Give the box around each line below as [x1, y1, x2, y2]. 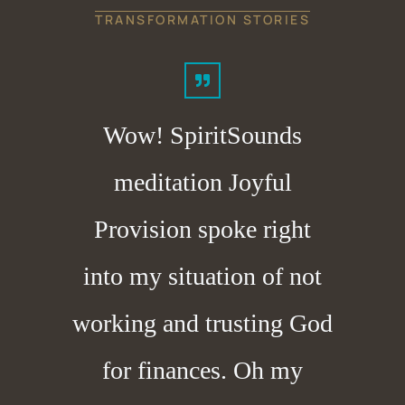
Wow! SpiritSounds [103, 120, 302, 149]
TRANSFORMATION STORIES [95, 10, 310, 28]
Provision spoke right [94, 214, 311, 243]
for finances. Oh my [102, 355, 303, 384]
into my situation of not [83, 261, 322, 290]
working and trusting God [72, 308, 333, 337]
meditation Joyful [113, 167, 292, 196]
